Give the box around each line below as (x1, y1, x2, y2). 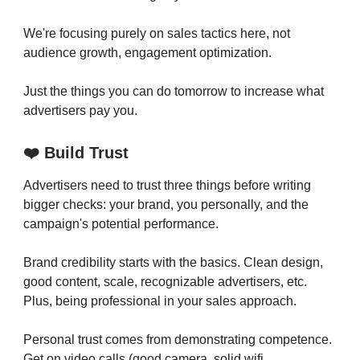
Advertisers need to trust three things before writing (23, 178, 311, 192)
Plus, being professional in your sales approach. (23, 293, 297, 308)
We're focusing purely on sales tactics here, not (23, 26, 290, 40)
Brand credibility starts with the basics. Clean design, (23, 255, 323, 269)
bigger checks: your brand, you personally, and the (23, 197, 309, 211)
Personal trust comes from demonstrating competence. (23, 332, 332, 346)
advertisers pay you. (23, 103, 137, 117)
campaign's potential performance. (23, 216, 219, 231)
